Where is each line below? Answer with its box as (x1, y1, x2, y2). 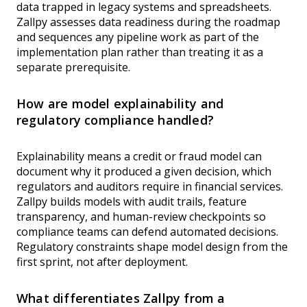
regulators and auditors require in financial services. (16, 179, 283, 195)
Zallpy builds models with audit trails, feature (16, 194, 247, 210)
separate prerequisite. (16, 60, 130, 75)
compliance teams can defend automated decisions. (16, 224, 278, 240)
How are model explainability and (16, 95, 224, 112)
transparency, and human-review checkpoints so (16, 209, 266, 225)
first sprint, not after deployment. (16, 254, 188, 270)
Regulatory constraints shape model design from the (16, 239, 288, 255)
